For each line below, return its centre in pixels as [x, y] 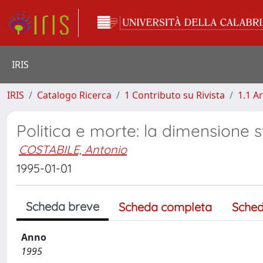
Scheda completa [165, 207]
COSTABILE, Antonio [73, 149]
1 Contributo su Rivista [175, 95]
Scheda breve [63, 206]
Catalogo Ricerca [74, 95]
